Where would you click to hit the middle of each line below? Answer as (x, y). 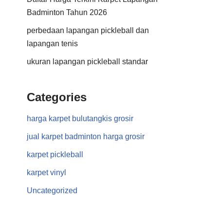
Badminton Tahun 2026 (67, 12)
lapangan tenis (52, 44)
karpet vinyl (46, 173)
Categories (57, 97)
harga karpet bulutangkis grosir (80, 118)
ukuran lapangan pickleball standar (87, 62)
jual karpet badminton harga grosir (86, 136)
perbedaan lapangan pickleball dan (88, 30)
